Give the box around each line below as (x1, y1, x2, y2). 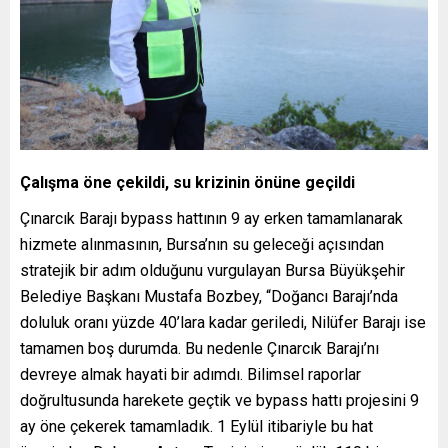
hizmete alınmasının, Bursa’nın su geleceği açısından (20, 235, 384, 255)
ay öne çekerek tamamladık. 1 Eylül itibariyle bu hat (20, 417, 373, 437)
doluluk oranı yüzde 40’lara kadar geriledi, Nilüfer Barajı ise (20, 313, 426, 333)
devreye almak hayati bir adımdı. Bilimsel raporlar (20, 365, 361, 385)
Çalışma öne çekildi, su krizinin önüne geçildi (20, 173, 355, 193)
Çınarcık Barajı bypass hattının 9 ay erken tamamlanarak (20, 209, 403, 229)
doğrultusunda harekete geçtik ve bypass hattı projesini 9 (20, 391, 419, 411)
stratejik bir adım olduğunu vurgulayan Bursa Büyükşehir (20, 261, 405, 281)
